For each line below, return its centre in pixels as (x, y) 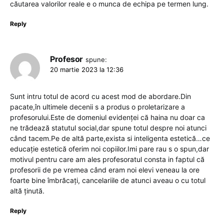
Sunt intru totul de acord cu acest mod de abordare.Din (100, 96)
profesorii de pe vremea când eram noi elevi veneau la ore (105, 169)
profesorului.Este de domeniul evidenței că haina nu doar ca (107, 117)
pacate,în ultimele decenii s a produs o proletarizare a (97, 106)
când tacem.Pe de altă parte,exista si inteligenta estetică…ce (110, 138)
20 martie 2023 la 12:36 (87, 69)
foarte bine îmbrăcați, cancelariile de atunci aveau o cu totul (108, 180)
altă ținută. (27, 190)
